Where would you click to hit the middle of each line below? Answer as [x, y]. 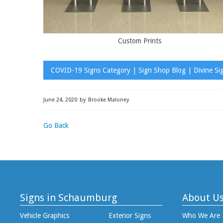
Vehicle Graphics [45, 215]
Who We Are [201, 215]
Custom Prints [139, 41]
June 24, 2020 [60, 100]
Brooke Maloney [109, 100]
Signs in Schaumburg [68, 197]
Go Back [56, 125]
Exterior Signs [130, 215]
